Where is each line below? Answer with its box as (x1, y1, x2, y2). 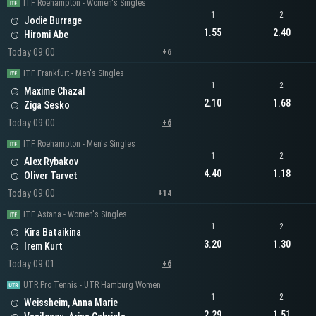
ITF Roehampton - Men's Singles (23, 139, 135, 150)
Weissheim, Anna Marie (24, 297, 118, 309)
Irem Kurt (24, 241, 63, 253)
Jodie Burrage (24, 15, 82, 27)
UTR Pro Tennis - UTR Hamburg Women (23, 280, 161, 291)
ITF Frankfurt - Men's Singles (23, 68, 124, 79)
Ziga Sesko (24, 99, 70, 111)
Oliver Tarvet (24, 170, 78, 182)
